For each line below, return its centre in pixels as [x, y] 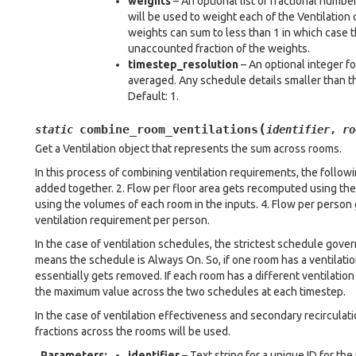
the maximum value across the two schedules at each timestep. [190, 292]
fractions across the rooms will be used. [133, 331]
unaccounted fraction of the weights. [219, 48]
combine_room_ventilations [169, 130]
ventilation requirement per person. [122, 220]
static [54, 130]
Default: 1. [153, 96]
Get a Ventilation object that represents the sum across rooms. [188, 149]
